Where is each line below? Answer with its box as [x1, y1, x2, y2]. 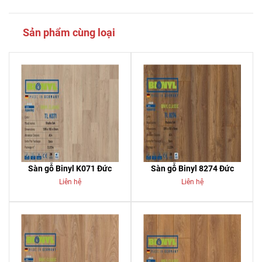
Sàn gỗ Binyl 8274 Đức [150, 164, 234, 174]
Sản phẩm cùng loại [23, 26, 115, 39]
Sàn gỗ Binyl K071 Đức [28, 164, 112, 174]
